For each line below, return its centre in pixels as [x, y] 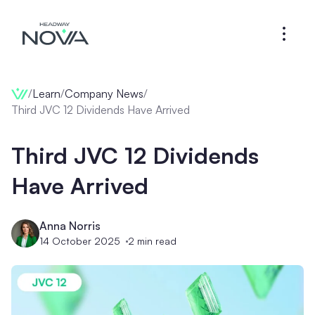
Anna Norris [70, 226]
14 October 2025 [80, 241]
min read [155, 241]
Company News [104, 93]
